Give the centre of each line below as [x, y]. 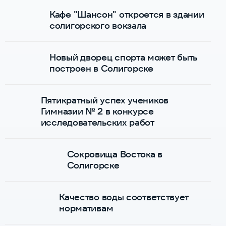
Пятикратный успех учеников [104, 100]
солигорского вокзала [98, 25]
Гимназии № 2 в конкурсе [97, 111]
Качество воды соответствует [124, 197]
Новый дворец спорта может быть [124, 57]
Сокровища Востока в [115, 154]
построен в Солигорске [101, 68]
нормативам [86, 208]
